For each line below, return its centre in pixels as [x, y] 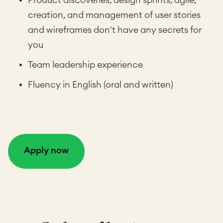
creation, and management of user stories [114, 15]
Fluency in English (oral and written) [101, 85]
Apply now [46, 150]
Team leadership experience [85, 65]
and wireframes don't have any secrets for [115, 30]
